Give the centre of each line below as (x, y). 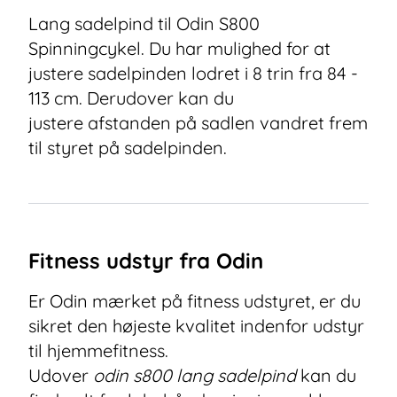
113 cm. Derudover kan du (131, 98)
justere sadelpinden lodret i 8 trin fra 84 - (193, 73)
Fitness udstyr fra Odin (146, 261)
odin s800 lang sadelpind (195, 375)
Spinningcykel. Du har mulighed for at (179, 48)
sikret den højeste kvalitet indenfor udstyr (196, 326)
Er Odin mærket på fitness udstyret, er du (195, 301)
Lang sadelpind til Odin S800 (144, 23)
